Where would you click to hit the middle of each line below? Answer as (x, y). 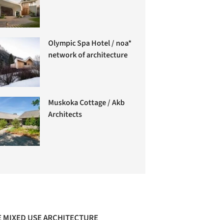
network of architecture (88, 55)
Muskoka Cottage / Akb (87, 102)
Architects (65, 114)
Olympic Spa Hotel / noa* (90, 43)
